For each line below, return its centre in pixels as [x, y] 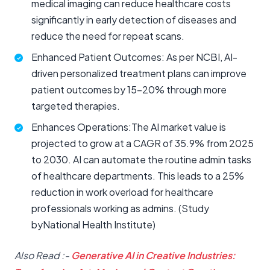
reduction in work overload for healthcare [122, 192]
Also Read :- [43, 255]
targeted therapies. [76, 106]
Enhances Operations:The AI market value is [129, 127]
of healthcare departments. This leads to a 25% [138, 176]
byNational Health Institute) [93, 224]
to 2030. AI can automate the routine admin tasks [141, 159]
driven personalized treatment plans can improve [139, 73]
